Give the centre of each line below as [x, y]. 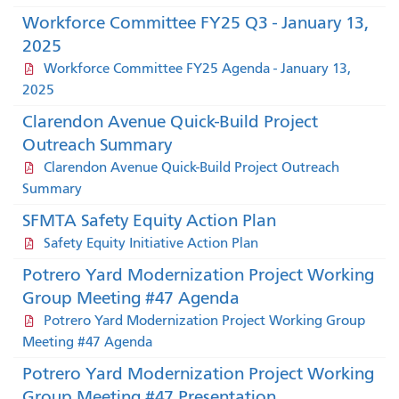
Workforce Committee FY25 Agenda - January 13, [197, 68]
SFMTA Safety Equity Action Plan [149, 220]
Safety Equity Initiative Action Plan [151, 243]
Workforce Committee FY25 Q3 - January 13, [195, 22]
